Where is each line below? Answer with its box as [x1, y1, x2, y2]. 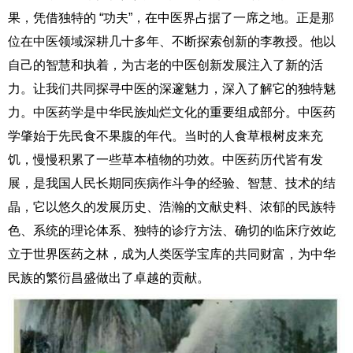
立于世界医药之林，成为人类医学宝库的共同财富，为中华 [8, 247, 336, 261]
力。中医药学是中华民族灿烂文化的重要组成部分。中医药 [8, 106, 336, 119]
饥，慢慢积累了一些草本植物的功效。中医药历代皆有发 [8, 153, 323, 166]
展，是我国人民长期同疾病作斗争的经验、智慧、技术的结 [8, 176, 336, 190]
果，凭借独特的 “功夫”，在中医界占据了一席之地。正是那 [8, 11, 334, 24]
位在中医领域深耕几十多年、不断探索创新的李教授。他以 [8, 35, 336, 48]
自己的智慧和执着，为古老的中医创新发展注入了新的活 [8, 58, 323, 72]
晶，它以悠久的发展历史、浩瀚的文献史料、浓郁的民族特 [8, 200, 336, 214]
